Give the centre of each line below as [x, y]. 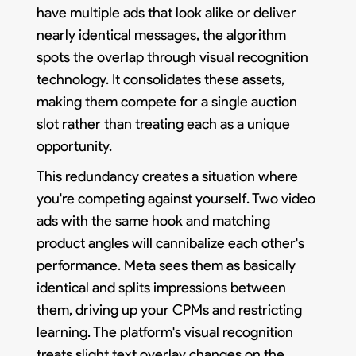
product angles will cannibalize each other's [171, 243]
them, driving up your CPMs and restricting [170, 310]
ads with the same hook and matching [154, 221]
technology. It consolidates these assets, [161, 79]
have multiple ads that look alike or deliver [167, 12]
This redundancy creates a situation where [168, 176]
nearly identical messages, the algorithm [162, 35]
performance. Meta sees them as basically [166, 265]
